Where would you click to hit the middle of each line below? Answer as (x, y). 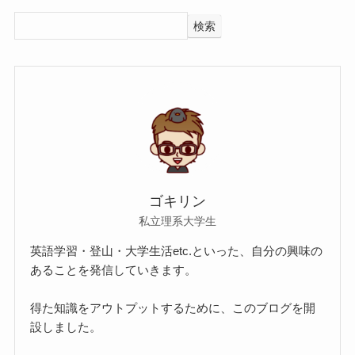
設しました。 (66, 326)
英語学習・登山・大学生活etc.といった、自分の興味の (177, 250)
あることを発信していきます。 (114, 269)
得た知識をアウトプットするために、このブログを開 (173, 307)
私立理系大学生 (177, 221)
